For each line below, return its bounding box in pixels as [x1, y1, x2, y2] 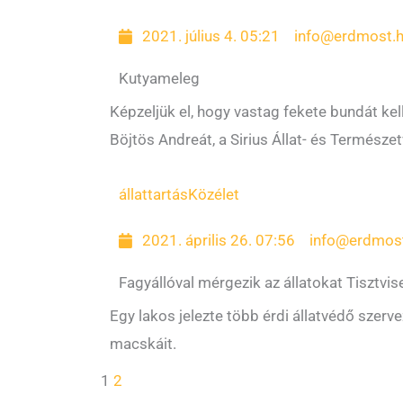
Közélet [188, 185, 239, 203]
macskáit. [110, 335, 176, 353]
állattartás [119, 185, 188, 203]
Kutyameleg [119, 69, 200, 87]
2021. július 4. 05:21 [142, 27, 281, 45]
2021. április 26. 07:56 [142, 231, 296, 249]
